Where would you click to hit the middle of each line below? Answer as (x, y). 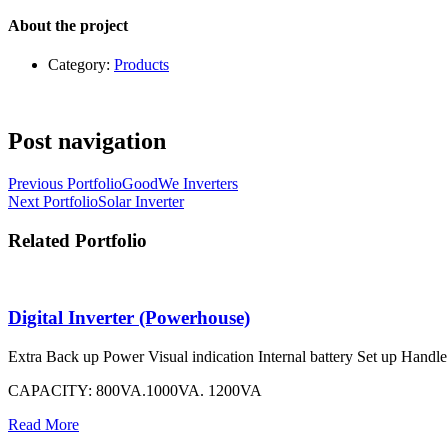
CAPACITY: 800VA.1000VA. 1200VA (135, 391)
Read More (43, 425)
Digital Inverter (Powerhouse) (129, 318)
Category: (81, 65)
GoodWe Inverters (180, 184)
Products (141, 65)
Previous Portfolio (65, 184)
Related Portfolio (77, 240)
